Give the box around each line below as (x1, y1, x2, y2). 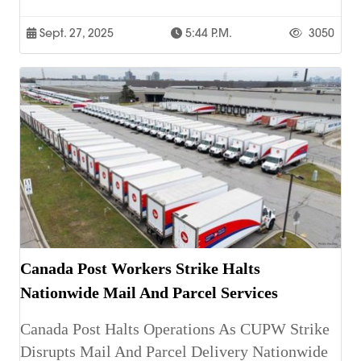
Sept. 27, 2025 (36, 26, 114, 41)
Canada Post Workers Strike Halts (20, 259, 260, 278)
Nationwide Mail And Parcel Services (20, 284, 278, 302)
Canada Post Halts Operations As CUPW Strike (20, 320, 330, 338)
